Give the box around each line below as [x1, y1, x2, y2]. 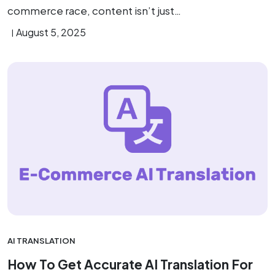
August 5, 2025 [16, 26, 86, 39]
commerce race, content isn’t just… [7, 4, 181, 17]
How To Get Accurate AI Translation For [7, 256, 253, 273]
